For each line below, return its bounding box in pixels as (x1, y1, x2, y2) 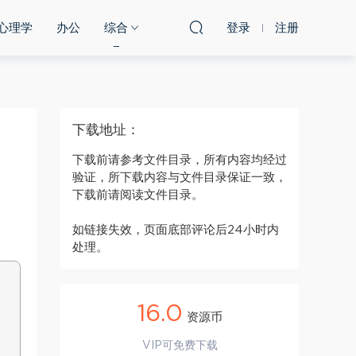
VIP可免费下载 (141, 340, 218, 351)
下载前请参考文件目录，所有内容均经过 (72, 154, 287, 166)
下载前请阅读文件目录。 (72, 189, 203, 201)
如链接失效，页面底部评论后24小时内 (72, 224, 279, 236)
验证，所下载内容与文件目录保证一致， (72, 172, 287, 184)
